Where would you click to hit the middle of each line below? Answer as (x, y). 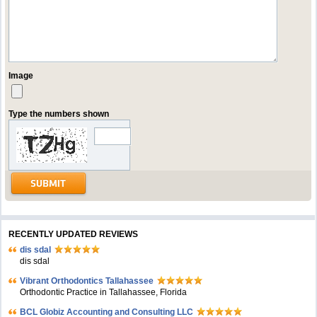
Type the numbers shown (59, 114)
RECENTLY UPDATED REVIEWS (74, 234)
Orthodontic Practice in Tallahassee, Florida (104, 292)
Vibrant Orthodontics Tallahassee (87, 281)
